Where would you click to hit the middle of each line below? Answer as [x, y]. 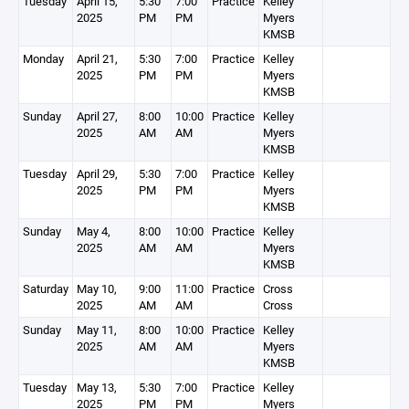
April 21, [97, 58]
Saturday [46, 288]
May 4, [94, 231]
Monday [43, 58]
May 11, [97, 330]
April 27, [97, 116]
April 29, [97, 173]
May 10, [97, 288]
